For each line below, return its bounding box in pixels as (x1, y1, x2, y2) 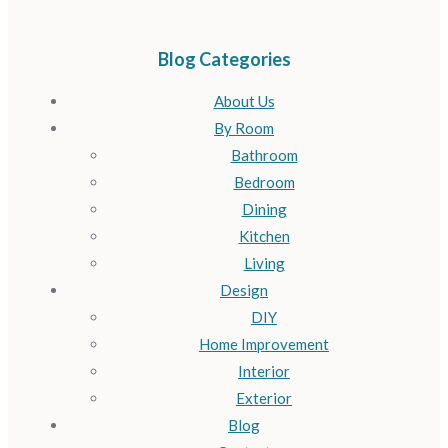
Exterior (236, 388, 292, 407)
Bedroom (233, 172, 295, 191)
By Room (214, 118, 274, 137)
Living (243, 253, 285, 272)
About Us (213, 91, 275, 110)
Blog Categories (157, 47, 291, 70)
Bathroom (230, 145, 298, 164)
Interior (238, 361, 290, 380)
